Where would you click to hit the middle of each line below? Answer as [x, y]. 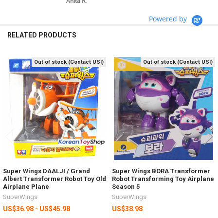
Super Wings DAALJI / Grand [46, 171]
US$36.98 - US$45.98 [36, 209]
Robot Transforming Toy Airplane [163, 179]
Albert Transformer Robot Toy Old [54, 179]
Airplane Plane [26, 186]
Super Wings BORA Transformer [161, 171]
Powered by [169, 18]
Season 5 [126, 186]
